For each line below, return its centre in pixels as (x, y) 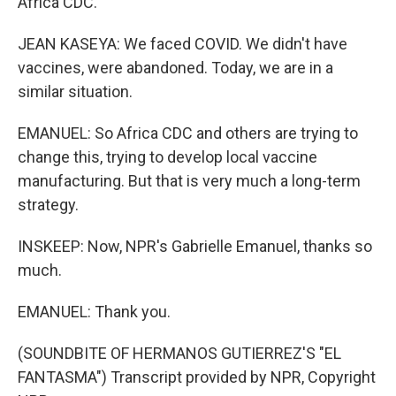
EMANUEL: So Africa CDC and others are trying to (188, 133)
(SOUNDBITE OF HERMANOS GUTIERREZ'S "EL (179, 353)
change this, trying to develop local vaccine (168, 157)
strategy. (48, 205)
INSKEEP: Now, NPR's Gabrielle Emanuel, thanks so (195, 246)
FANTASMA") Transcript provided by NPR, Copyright (197, 377)
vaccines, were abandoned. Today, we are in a (175, 68)
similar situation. (75, 91)
